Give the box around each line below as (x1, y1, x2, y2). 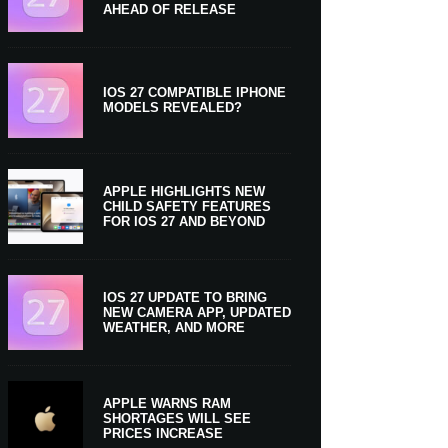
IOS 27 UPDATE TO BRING (102, 289, 267, 305)
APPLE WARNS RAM (102, 395, 231, 411)
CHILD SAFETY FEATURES (102, 198, 271, 214)
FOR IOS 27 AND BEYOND (102, 213, 265, 229)
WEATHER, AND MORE (102, 319, 245, 335)
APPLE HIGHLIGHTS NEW (102, 183, 265, 199)
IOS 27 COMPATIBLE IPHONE (102, 85, 286, 101)
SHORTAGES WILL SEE (102, 410, 251, 426)
